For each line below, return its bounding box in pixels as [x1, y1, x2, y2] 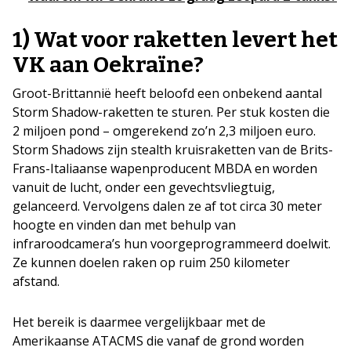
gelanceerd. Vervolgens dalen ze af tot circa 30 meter [13, 197, 322, 215]
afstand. [13, 272, 60, 290]
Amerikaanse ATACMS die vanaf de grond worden [13, 331, 304, 349]
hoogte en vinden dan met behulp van [13, 215, 236, 233]
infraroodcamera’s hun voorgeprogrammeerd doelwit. [13, 234, 331, 252]
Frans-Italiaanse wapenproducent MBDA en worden [13, 159, 317, 177]
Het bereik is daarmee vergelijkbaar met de [13, 313, 266, 331]
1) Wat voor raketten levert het [13, 26, 338, 52]
